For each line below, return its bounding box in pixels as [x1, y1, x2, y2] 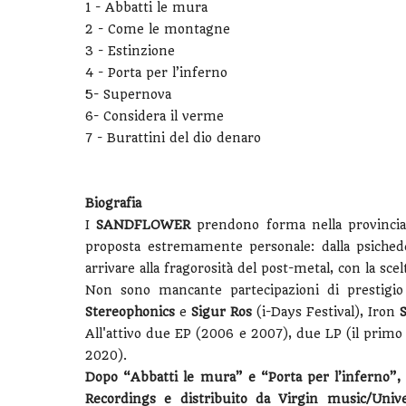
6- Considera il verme [85, 109, 224, 123]
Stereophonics [85, 304, 175, 319]
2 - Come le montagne [85, 22, 230, 36]
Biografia [85, 196, 141, 210]
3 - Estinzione [85, 43, 175, 58]
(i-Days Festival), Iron [252, 304, 395, 319]
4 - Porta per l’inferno [85, 65, 227, 80]
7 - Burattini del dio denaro [85, 130, 261, 145]
